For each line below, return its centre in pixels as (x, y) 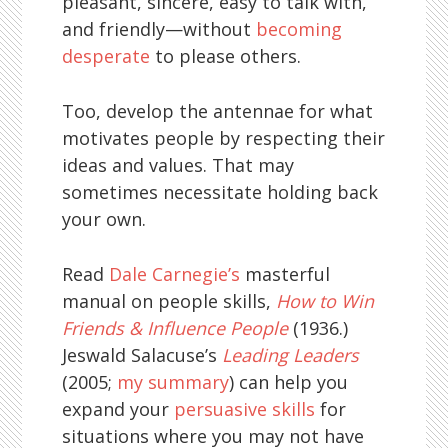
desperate (106, 56)
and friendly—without (159, 29)
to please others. (226, 56)
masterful (285, 274)
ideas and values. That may (178, 165)
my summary (173, 382)
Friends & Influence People (175, 328)
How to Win (325, 301)
